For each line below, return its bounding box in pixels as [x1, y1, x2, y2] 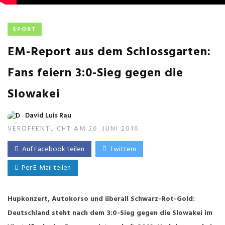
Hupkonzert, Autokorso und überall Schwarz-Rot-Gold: [8, 193, 195, 205]
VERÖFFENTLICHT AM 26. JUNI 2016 [8, 124, 139, 134]
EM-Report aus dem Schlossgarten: [8, 43, 211, 62]
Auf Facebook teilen [22, 144, 84, 155]
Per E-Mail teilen [19, 162, 71, 174]
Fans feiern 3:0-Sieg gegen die [8, 64, 183, 83]
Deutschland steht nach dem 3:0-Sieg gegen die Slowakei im [8, 207, 212, 219]
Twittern [110, 144, 136, 155]
